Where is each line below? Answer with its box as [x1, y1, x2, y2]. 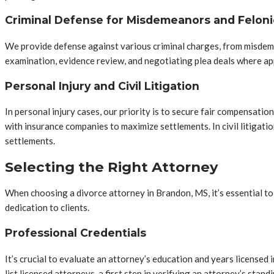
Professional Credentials [5, 226, 146, 239]
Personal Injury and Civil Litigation [5, 79, 199, 92]
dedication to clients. [5, 202, 89, 213]
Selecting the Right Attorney [5, 158, 218, 176]
